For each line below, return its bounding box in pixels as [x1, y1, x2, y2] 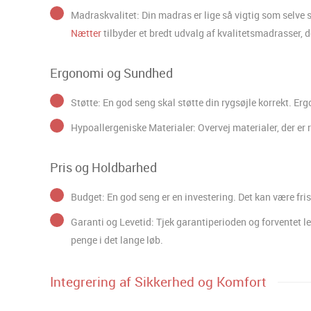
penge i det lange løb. [71, 233, 163, 246]
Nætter [71, 26, 101, 40]
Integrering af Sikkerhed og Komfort [50, 272, 267, 291]
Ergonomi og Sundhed [50, 64, 173, 81]
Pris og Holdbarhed [50, 158, 157, 176]
